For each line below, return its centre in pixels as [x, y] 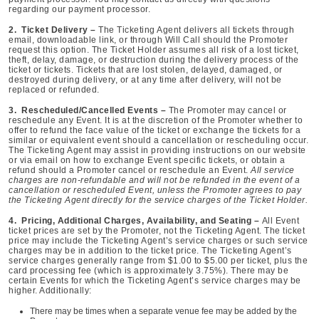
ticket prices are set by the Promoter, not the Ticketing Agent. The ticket [157, 231]
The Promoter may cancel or [228, 110]
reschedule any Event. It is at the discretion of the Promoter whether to [156, 120]
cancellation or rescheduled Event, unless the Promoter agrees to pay [155, 190]
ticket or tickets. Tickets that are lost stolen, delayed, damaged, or [146, 70]
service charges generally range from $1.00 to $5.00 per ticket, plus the [158, 261]
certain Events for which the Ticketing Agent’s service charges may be [155, 281]
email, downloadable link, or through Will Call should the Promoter [148, 40]
